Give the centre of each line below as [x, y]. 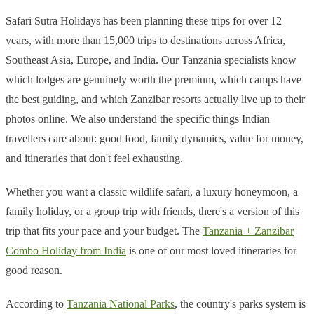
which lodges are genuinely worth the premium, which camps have [153, 80]
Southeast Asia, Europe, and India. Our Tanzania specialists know [151, 60]
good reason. [34, 271]
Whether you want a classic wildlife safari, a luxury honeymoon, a [152, 192]
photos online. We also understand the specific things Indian [138, 119]
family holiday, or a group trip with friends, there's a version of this [152, 212]
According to [36, 304]
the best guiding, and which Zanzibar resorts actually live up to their [155, 100]
